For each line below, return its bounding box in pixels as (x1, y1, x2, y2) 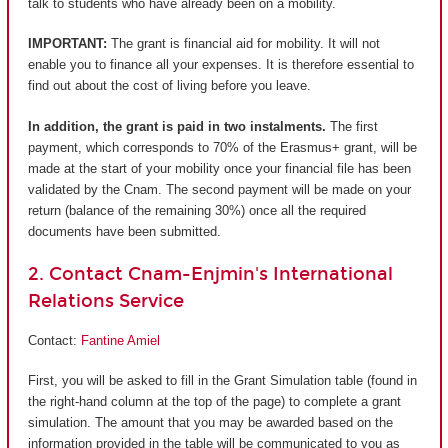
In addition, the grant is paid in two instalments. (28, 118, 326, 134)
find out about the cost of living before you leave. (28, 78, 319, 94)
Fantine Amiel (81, 332, 160, 348)
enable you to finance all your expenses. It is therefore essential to (28, 57, 414, 73)
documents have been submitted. (28, 223, 221, 239)
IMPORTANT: (28, 36, 107, 52)
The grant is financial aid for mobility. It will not (107, 36, 380, 52)
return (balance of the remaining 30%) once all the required (28, 202, 366, 218)
